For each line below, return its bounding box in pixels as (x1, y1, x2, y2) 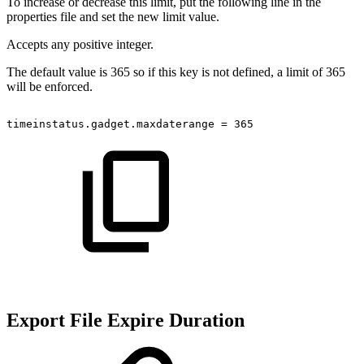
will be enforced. (6, 80, 93, 94)
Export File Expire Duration (6, 309, 245, 331)
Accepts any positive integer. (6, 37, 154, 52)
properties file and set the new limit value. (6, 10, 219, 24)
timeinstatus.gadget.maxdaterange (6, 118, 214, 131)
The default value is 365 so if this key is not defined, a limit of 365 (6, 65, 345, 80)
